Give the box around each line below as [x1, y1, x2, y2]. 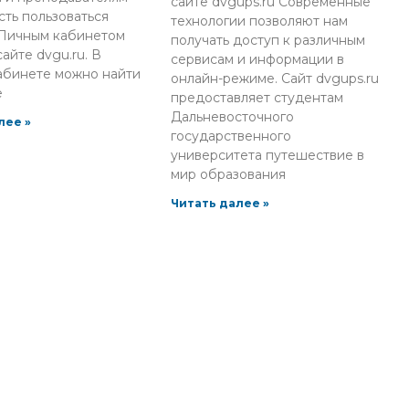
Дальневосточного [171, 108, 295, 125]
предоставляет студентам [171, 89, 344, 106]
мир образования [171, 165, 287, 183]
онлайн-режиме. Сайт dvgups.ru [171, 69, 380, 87]
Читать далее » [171, 195, 270, 210]
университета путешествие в [171, 146, 365, 163]
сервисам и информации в [171, 50, 345, 68]
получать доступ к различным [171, 31, 366, 48]
